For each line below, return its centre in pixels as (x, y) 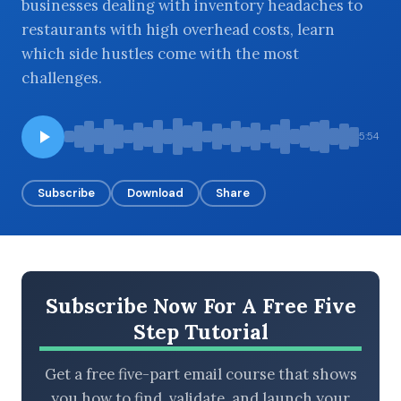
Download (155, 192)
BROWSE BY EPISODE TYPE (110, 77)
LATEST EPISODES (86, 176)
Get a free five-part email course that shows (200, 375)
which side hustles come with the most (160, 53)
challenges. (62, 77)
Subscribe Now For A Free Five (200, 305)
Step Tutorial (200, 331)
